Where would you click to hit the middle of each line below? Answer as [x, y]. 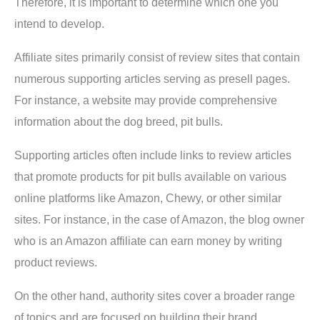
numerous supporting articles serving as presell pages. [152, 79]
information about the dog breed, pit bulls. [119, 121]
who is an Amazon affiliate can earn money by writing [148, 241]
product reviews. [56, 262]
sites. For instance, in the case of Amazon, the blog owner [159, 219]
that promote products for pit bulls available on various [150, 176]
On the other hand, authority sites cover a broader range [155, 296]
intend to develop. [59, 24]
